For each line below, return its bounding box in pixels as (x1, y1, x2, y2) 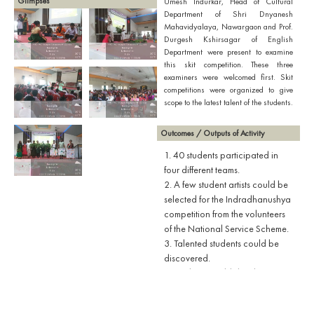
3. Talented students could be (164, 237, 279, 250)
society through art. (164, 296, 239, 309)
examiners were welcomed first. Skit (164, 71, 293, 83)
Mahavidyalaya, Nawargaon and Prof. (164, 21, 293, 32)
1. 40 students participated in (164, 149, 278, 162)
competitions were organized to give (164, 84, 293, 95)
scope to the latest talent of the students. (164, 97, 293, 108)
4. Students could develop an (164, 266, 280, 280)
